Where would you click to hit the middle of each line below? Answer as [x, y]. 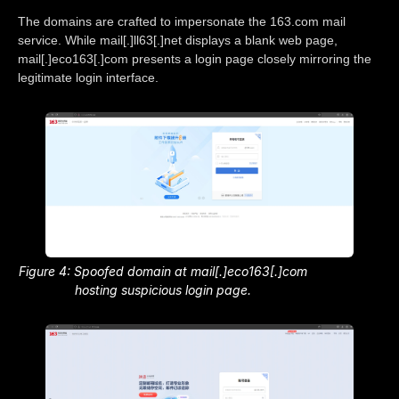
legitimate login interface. [88, 78]
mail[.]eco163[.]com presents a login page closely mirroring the [195, 59]
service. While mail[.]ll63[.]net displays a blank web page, [178, 41]
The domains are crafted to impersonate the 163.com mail [182, 22]
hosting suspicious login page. [163, 290]
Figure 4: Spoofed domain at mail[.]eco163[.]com [163, 272]
